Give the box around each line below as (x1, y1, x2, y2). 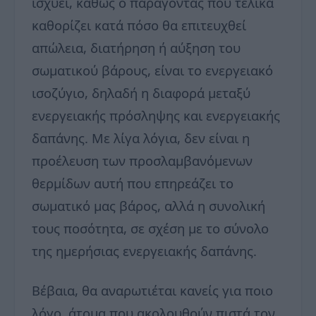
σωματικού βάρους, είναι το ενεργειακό (32, 61, 273, 80)
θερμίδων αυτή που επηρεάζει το (32, 174, 233, 193)
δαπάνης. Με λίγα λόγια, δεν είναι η (32, 129, 250, 147)
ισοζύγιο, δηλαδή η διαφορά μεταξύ (32, 84, 250, 102)
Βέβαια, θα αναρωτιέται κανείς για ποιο (32, 281, 273, 300)
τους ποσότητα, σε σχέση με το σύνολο (32, 219, 269, 238)
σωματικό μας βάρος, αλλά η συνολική (32, 197, 265, 215)
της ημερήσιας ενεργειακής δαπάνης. (32, 242, 257, 260)
